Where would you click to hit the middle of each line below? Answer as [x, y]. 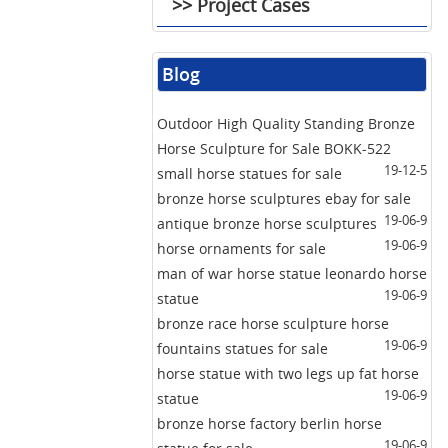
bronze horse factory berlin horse [269, 424]
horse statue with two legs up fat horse [288, 374]
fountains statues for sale [242, 349]
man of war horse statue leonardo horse [292, 274]
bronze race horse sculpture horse [273, 324]
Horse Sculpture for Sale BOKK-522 [274, 149]
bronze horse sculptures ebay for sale [284, 199]
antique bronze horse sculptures [267, 224]
